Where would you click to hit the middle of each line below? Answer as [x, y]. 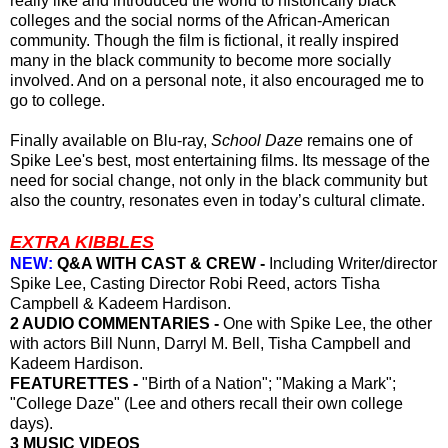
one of [388, 140]
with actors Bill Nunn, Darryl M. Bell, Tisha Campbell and [210, 343]
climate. [395, 200]
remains [333, 140]
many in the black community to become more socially [200, 60]
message [354, 160]
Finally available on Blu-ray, [110, 140]
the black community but [339, 180]
